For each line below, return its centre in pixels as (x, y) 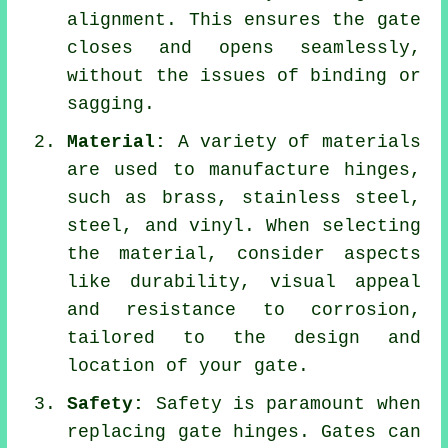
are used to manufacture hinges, (244, 169)
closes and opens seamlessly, (244, 47)
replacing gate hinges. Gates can (244, 431)
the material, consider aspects (244, 253)
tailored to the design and (244, 337)
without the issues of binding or (244, 75)
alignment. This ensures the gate (244, 19)
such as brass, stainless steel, (244, 197)
